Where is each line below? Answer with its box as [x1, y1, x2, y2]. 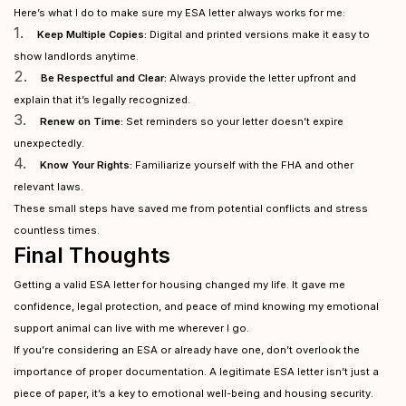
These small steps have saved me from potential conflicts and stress [14, 202, 368, 215]
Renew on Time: [40, 115, 123, 128]
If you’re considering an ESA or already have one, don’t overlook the [14, 343, 360, 356]
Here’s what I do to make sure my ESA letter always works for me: [14, 6, 345, 19]
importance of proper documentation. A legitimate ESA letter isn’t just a [14, 365, 379, 378]
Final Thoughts [14, 242, 170, 268]
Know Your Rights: [40, 159, 132, 171]
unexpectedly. [14, 137, 84, 150]
